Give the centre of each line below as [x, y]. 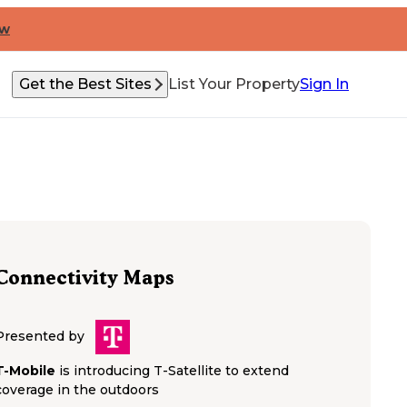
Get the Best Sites [85, 84]
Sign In [324, 84]
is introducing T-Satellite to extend [174, 371]
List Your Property [234, 84]
